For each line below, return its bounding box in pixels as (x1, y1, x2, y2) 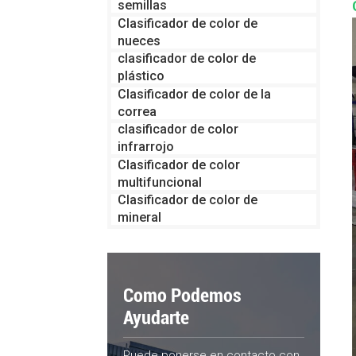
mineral (117, 210, 161, 226)
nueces (117, 33, 161, 48)
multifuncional (117, 174, 202, 190)
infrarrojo (117, 139, 174, 155)
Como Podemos (122, 284, 242, 308)
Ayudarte (122, 307, 189, 330)
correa (117, 103, 157, 119)
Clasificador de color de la (117, 86, 271, 102)
